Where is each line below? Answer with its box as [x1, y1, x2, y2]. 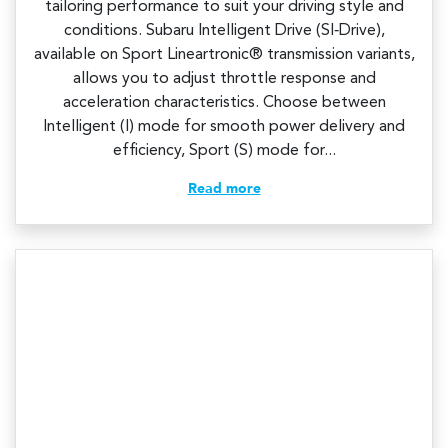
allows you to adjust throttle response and [72, 71, 376, 88]
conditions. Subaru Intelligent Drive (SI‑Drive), [63, 23, 385, 40]
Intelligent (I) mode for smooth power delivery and [43, 119, 405, 136]
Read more [187, 182, 261, 197]
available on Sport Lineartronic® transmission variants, [33, 47, 415, 64]
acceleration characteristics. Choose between [62, 95, 386, 112]
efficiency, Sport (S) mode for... [112, 143, 336, 160]
